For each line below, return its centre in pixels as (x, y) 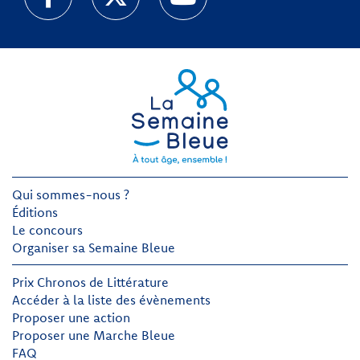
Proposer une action (71, 318)
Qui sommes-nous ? (71, 195)
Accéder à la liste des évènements (111, 300)
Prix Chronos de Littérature (90, 282)
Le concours (47, 230)
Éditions (35, 213)
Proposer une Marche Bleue (94, 335)
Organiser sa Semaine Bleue (94, 248)
